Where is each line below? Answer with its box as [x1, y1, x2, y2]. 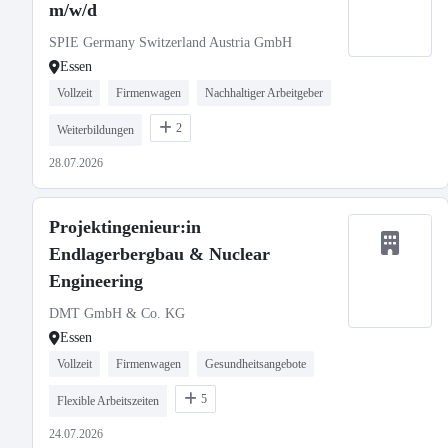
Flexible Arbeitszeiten [57, 394, 159, 408]
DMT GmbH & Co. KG [49, 306, 185, 321]
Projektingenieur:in [49, 217, 201, 237]
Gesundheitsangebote [205, 357, 306, 371]
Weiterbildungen [57, 123, 134, 137]
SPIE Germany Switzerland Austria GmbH [49, 35, 292, 50]
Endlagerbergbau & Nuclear [49, 244, 270, 264]
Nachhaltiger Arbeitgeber [205, 86, 323, 100]
